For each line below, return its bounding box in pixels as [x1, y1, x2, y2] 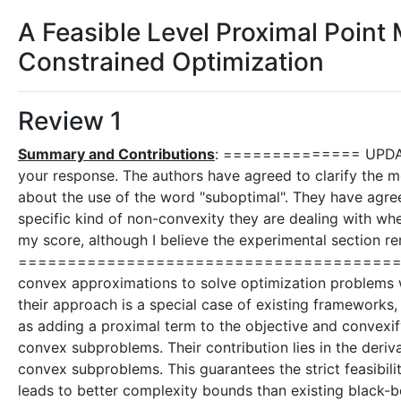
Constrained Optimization [18, 47, 324, 77]
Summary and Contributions [18, 145, 215, 163]
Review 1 [18, 106, 122, 136]
